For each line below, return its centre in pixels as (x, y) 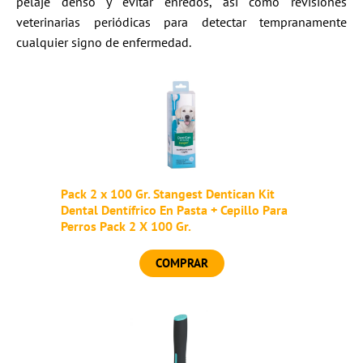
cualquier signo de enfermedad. (104, 43)
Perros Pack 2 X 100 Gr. (126, 226)
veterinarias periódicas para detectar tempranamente (181, 22)
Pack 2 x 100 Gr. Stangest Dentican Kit (167, 194)
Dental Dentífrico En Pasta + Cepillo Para (174, 210)
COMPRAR (181, 263)
